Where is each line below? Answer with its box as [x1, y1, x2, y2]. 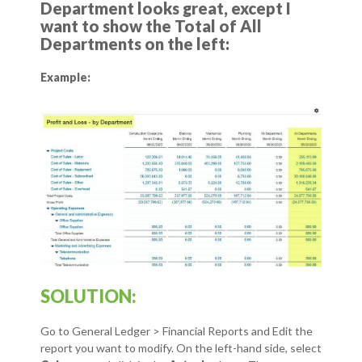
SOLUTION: [40, 284, 137, 307]
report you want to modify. [40, 340, 174, 355]
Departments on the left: [40, 34, 229, 54]
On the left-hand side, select [176, 340, 322, 355]
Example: [40, 70, 90, 85]
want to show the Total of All [40, 16, 262, 36]
